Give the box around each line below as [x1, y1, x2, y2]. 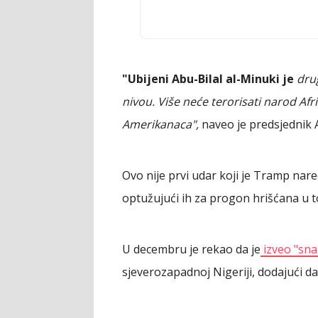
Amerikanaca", [122, 116, 199, 133]
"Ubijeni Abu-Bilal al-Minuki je [122, 71, 297, 87]
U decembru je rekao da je [122, 241, 261, 258]
